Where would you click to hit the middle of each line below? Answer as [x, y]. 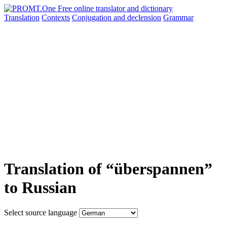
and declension [137, 17]
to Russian [40, 188]
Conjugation [93, 17]
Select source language [41, 212]
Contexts [56, 17]
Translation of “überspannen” [108, 169]
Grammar [178, 17]
